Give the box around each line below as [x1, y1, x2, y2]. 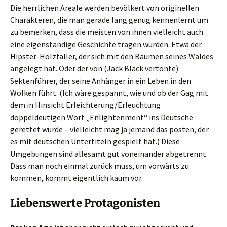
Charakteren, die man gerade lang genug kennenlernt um [10, 14, 208, 25]
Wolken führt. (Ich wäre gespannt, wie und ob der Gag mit [10, 87, 208, 98]
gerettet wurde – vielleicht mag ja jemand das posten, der [10, 124, 209, 134]
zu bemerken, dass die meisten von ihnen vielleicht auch [10, 26, 203, 37]
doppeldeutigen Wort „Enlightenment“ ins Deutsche [10, 111, 193, 122]
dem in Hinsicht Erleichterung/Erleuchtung [10, 99, 161, 110]
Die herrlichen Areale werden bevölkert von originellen [10, 2, 199, 13]
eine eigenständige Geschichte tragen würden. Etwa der [10, 39, 202, 49]
